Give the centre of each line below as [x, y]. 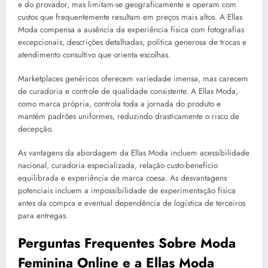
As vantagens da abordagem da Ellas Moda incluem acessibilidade [134, 153]
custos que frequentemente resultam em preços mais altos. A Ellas [130, 17]
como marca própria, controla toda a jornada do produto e [119, 103]
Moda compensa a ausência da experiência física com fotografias [131, 29]
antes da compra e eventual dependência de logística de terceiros [132, 203]
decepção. [36, 129]
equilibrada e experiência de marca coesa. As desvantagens [122, 178]
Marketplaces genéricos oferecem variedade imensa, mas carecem [133, 78]
